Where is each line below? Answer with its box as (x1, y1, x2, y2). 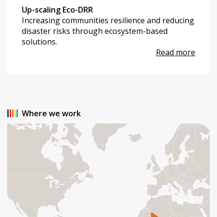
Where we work (22, 108, 81, 119)
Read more (156, 47, 195, 58)
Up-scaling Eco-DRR (22, 4, 93, 15)
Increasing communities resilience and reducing (22, 15, 194, 26)
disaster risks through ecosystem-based (22, 26, 168, 37)
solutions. (22, 36, 57, 47)
